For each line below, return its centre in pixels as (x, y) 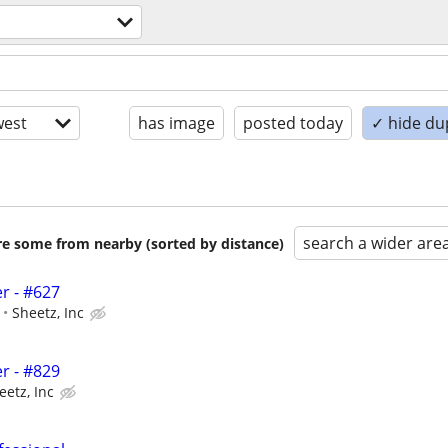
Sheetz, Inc (48, 312)
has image (176, 123)
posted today (293, 123)
